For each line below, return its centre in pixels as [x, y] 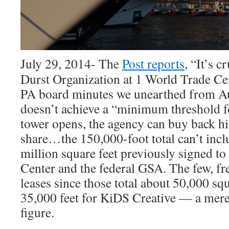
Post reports [153, 63]
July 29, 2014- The [71, 63]
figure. [37, 212]
